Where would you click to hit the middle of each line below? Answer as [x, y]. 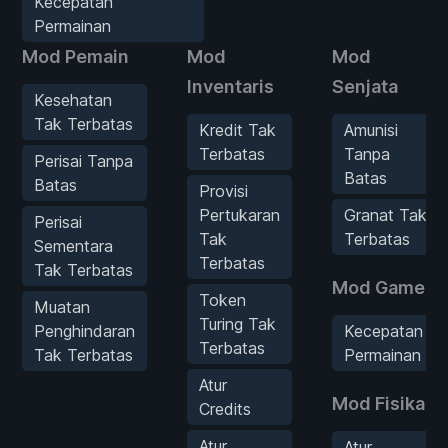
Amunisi [371, 129]
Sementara [73, 245]
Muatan [62, 306]
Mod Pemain [75, 56]
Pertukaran [239, 214]
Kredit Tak [237, 129]
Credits [225, 408]
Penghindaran [84, 330]
